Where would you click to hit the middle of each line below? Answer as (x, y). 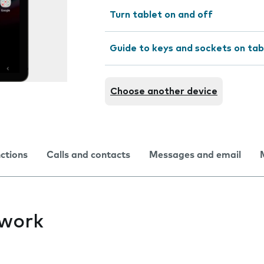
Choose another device (164, 91)
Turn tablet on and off (161, 15)
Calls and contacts (88, 155)
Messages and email (195, 155)
